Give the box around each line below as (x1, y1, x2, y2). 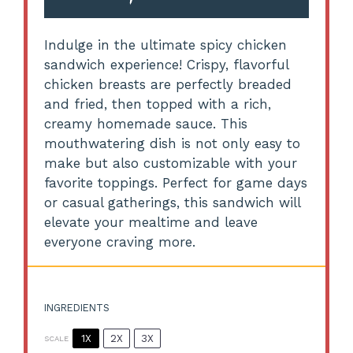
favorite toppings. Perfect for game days (44, 174, 308, 191)
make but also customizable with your (44, 154, 298, 171)
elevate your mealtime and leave (44, 214, 258, 230)
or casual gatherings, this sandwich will (44, 194, 301, 210)
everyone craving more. (44, 233, 196, 250)
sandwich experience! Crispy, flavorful (44, 56, 289, 72)
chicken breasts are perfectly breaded (44, 76, 292, 92)
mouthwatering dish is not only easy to (44, 135, 301, 151)
